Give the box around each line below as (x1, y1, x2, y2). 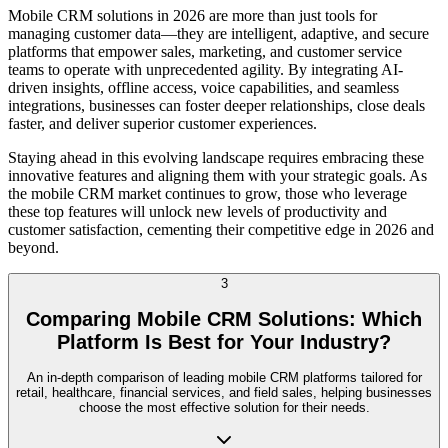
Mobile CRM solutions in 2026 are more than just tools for (8, 6, 377, 24)
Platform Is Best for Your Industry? (57, 330, 391, 353)
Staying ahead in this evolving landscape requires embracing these (8, 148, 424, 166)
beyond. (8, 238, 59, 256)
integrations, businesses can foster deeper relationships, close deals (8, 96, 425, 114)
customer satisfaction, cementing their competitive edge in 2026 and (8, 220, 434, 238)
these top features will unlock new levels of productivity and (8, 202, 387, 220)
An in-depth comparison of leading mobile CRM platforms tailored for (26, 370, 422, 386)
